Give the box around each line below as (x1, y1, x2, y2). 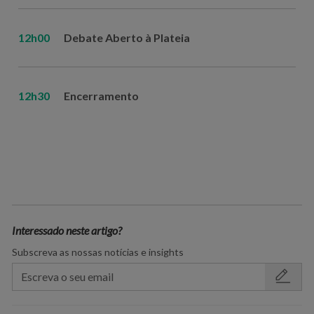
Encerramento (63, 89, 139, 103)
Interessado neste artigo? (12, 223, 122, 237)
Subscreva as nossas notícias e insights (12, 245, 184, 258)
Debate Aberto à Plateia (63, 31, 190, 45)
